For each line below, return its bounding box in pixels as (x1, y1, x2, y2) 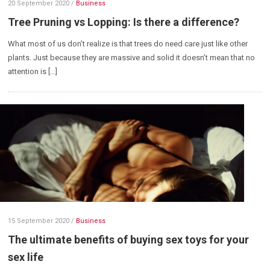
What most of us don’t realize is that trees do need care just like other (8, 39, 248, 49)
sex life (8, 251, 44, 264)
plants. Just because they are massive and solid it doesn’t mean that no (8, 53, 256, 63)
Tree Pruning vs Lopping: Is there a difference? (8, 16, 240, 29)
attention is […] (8, 67, 58, 77)
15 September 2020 (8, 217, 70, 225)
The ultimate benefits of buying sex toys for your (8, 233, 250, 246)
